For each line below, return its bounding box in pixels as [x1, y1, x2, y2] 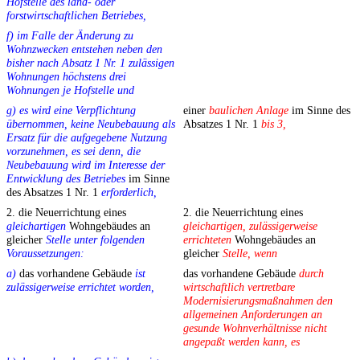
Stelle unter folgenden [46, 233, 145, 247]
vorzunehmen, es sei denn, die [6, 145, 141, 158]
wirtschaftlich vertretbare [183, 280, 295, 294]
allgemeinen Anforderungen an [183, 308, 322, 321]
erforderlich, [101, 186, 157, 199]
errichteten [183, 233, 231, 247]
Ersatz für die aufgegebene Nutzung [6, 131, 167, 145]
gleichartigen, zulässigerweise [183, 219, 317, 233]
